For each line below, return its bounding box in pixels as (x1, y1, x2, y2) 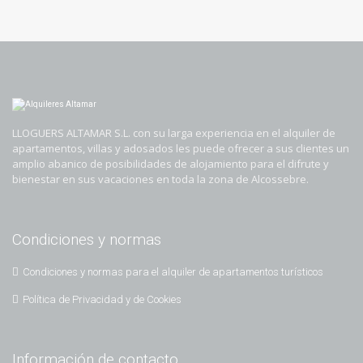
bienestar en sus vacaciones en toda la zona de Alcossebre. (12, 172, 309, 187)
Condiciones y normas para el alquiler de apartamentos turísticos (23, 266, 323, 279)
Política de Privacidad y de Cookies (23, 293, 181, 306)
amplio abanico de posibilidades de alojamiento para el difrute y (12, 156, 329, 172)
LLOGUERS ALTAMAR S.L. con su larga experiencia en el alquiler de (12, 126, 335, 141)
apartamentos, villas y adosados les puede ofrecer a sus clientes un (12, 141, 349, 156)
